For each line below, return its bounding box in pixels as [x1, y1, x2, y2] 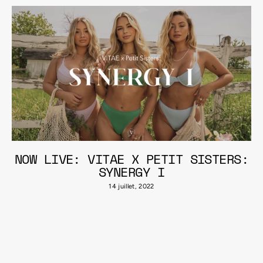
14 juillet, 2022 [109, 182, 154, 190]
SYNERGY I [99, 161, 164, 181]
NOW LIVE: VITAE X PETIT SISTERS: [14, 149, 249, 168]
